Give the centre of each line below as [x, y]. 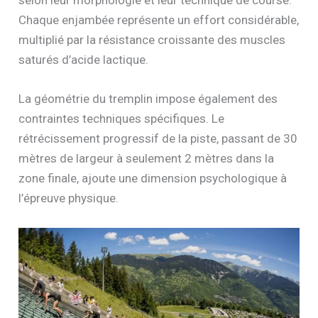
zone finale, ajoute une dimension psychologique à [153, 179]
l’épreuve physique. [69, 198]
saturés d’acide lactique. [84, 60]
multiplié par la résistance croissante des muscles [152, 40]
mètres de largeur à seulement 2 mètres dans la [147, 159]
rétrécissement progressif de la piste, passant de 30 [158, 139]
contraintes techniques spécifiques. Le [122, 119]
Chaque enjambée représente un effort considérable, [159, 20]
